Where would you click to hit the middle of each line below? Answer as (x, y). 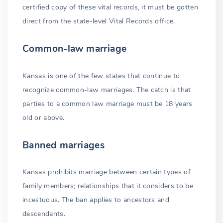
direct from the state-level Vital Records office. (99, 21)
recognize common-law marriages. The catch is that (107, 90)
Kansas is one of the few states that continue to (101, 76)
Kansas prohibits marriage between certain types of (107, 172)
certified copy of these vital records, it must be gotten (110, 7)
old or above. (44, 117)
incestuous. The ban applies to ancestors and (96, 200)
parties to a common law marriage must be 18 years (108, 104)
